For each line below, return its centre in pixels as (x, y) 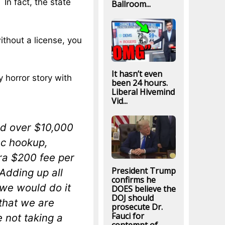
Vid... (119, 101)
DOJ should (132, 198)
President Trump (143, 171)
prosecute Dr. (137, 207)
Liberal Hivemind (143, 92)
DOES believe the (143, 189)
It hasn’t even (137, 74)
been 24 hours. (139, 83)
